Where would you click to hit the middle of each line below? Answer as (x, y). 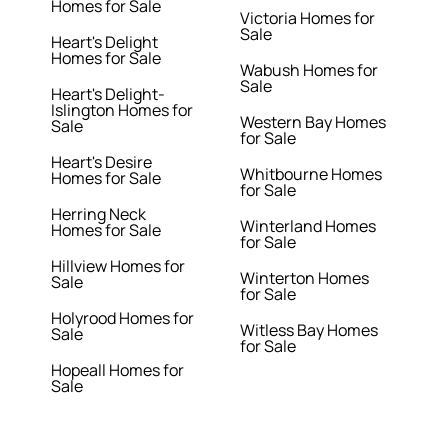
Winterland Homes (307, 226)
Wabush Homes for (308, 70)
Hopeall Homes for (118, 370)
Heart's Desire (102, 162)
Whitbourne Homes (310, 174)
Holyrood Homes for (123, 318)
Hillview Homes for (118, 266)
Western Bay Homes (312, 122)
